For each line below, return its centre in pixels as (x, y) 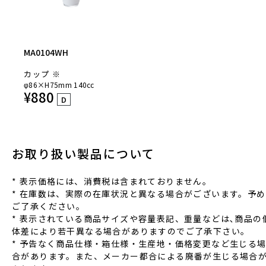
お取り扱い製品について (83, 153)
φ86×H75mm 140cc (59, 85)
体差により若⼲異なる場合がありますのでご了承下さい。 (131, 231)
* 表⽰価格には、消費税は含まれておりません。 (112, 181)
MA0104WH (46, 52)
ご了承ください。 (49, 206)
